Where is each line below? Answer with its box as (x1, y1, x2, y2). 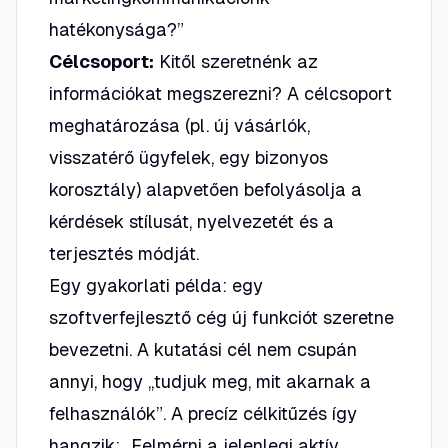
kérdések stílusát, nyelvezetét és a (49, 211, 334, 232)
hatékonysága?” (49, 19, 184, 40)
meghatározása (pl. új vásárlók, (49, 115, 310, 136)
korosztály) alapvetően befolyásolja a (49, 179, 362, 200)
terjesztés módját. (49, 243, 199, 264)
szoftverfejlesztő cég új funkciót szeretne (49, 307, 394, 328)
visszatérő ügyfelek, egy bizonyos (49, 147, 328, 168)
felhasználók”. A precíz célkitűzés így (49, 403, 357, 424)
